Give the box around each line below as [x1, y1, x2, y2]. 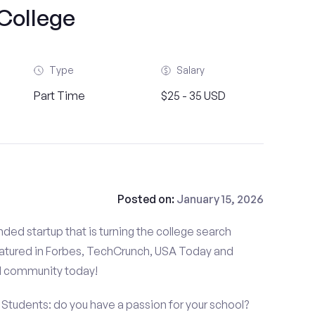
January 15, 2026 [176, 192, 264, 206]
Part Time [34, 89, 86, 103]
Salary [176, 64, 205, 76]
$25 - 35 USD [160, 89, 226, 103]
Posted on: [117, 192, 176, 206]
